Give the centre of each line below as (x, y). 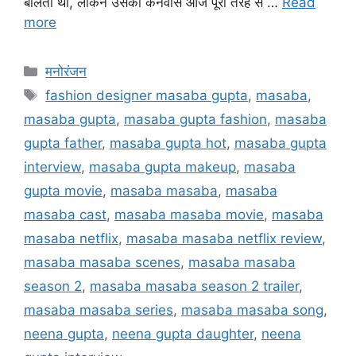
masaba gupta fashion (195, 119)
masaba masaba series (99, 310)
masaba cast (65, 214)
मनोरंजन (66, 71)
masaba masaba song (252, 310)
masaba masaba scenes (102, 262)
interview (52, 166)
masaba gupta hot (168, 143)
